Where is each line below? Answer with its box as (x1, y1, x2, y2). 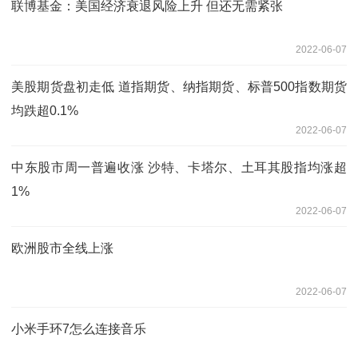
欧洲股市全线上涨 (11, 241, 113, 255)
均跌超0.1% (11, 103, 78, 117)
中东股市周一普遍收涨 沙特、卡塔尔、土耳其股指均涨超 (11, 160, 347, 174)
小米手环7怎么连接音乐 (11, 321, 146, 336)
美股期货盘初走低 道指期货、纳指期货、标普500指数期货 (11, 79, 347, 93)
